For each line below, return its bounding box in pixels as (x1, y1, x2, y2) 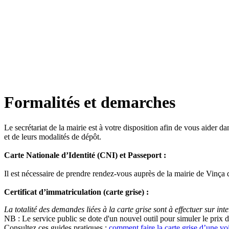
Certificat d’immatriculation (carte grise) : (4, 187, 149, 196)
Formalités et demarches (4, 93, 175, 112)
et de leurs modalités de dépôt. (4, 132, 101, 141)
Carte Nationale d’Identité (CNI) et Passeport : (4, 150, 166, 159)
